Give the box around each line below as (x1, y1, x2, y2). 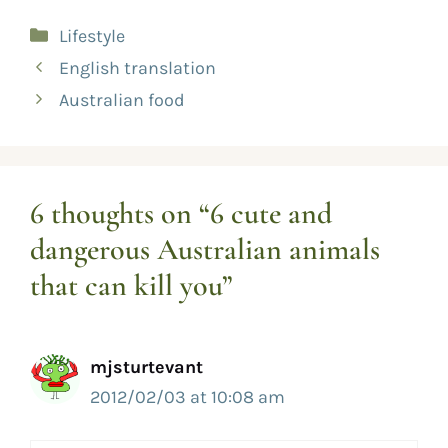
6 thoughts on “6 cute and (30, 195, 332, 233)
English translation (58, 57, 216, 80)
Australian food (58, 89, 185, 112)
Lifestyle (58, 25, 125, 48)
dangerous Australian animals (30, 231, 380, 269)
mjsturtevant (90, 356, 203, 379)
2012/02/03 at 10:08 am (90, 386, 285, 409)
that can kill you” (30, 267, 233, 305)
